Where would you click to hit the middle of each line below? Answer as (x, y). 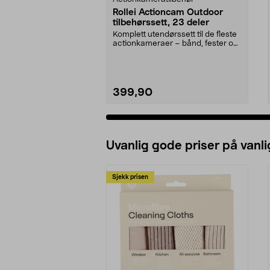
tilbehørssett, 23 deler (161, 22)
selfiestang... (136, 52)
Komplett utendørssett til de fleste (175, 34)
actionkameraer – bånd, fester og (175, 43)
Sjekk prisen (130, 177)
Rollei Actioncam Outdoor (168, 12)
